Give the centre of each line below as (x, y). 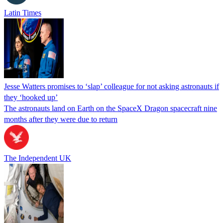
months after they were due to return (61, 119)
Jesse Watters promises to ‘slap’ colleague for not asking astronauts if (111, 86)
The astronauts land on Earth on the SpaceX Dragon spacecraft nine (111, 108)
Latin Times (23, 12)
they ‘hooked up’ (31, 97)
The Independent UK (38, 158)
